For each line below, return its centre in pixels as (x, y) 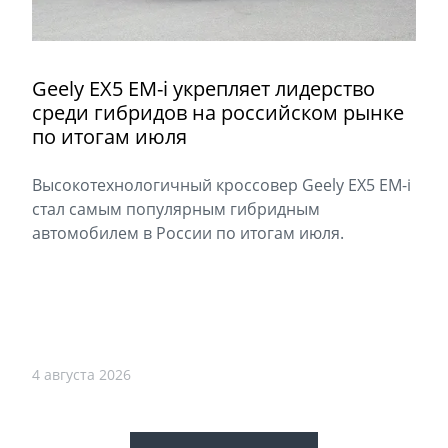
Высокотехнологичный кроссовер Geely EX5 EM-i (221, 185)
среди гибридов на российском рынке (218, 113)
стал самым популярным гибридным (176, 209)
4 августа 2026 (81, 375)
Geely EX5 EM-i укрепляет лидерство (203, 89)
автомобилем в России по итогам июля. (188, 233)
